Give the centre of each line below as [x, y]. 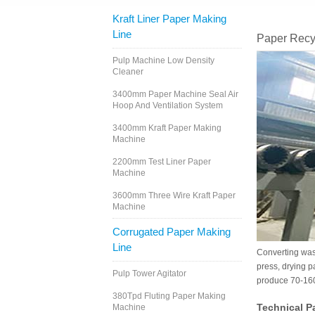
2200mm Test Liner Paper [162, 162]
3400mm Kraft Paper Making [167, 128]
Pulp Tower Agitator [149, 274]
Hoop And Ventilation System [168, 106]
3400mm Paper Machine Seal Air [175, 95]
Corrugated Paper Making [172, 232]
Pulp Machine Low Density [163, 61]
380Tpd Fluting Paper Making [169, 296]
